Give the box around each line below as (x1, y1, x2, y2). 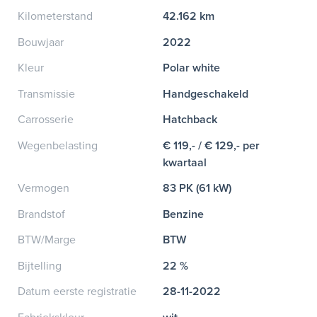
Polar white (163, 61, 221, 75)
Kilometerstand (18, 9, 93, 23)
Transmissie (18, 86, 75, 101)
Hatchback (163, 113, 218, 127)
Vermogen (18, 181, 69, 195)
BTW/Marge (18, 233, 76, 247)
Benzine (163, 207, 204, 221)
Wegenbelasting (18, 138, 98, 153)
